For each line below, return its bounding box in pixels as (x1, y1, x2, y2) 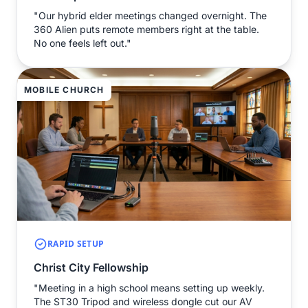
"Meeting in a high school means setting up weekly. (34, 282, 265, 294)
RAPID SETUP (47, 238, 104, 250)
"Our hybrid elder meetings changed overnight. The (34, 10, 267, 22)
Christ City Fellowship (34, 261, 148, 275)
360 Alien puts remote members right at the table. (34, 23, 259, 36)
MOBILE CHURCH (24, 85, 104, 96)
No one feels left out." (34, 37, 131, 49)
